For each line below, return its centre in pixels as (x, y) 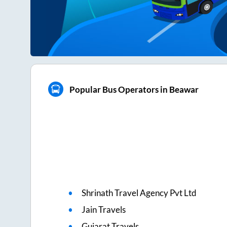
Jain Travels (104, 210)
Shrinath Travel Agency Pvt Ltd (139, 193)
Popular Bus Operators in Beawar (134, 89)
